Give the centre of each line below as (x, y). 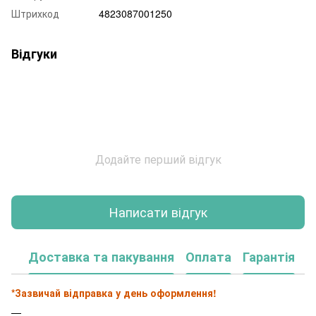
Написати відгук (158, 212)
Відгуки (34, 53)
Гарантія (269, 257)
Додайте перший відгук (158, 159)
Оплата (208, 257)
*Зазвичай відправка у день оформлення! (114, 292)
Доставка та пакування (101, 257)
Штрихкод (35, 13)
